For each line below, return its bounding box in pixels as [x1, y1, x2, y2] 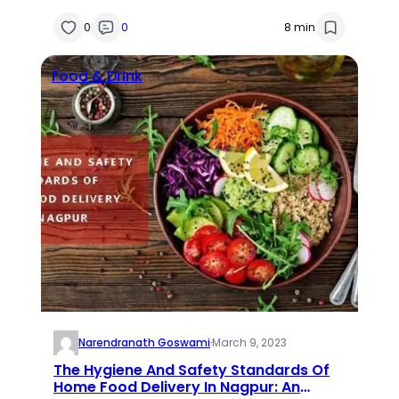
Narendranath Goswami [78, 334, 211, 350]
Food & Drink [52, 65, 143, 86]
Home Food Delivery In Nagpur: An [53, 376, 301, 397]
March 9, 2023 [212, 334, 288, 350]
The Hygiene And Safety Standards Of [53, 359, 330, 380]
